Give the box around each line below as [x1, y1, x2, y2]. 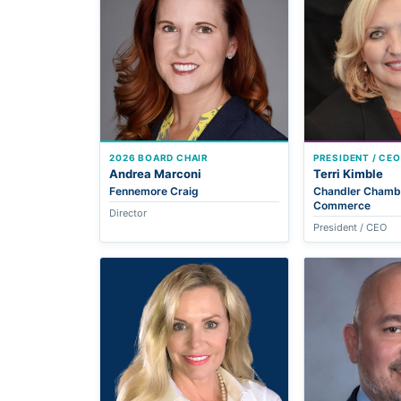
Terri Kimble [312, 166, 383, 181]
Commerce [312, 198, 371, 212]
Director [109, 206, 148, 219]
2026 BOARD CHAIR [109, 151, 209, 163]
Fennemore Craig [109, 183, 200, 198]
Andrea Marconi [109, 166, 202, 181]
